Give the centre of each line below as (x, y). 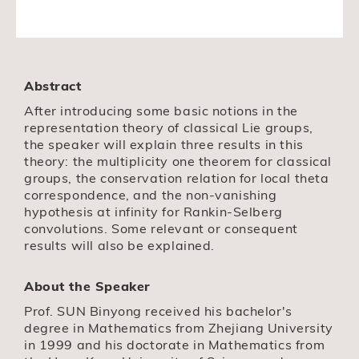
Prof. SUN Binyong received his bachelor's (158, 311)
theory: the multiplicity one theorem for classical (178, 161)
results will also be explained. (119, 245)
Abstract (53, 85)
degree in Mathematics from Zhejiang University (179, 327)
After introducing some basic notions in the (161, 110)
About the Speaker (87, 286)
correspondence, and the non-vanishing (151, 194)
